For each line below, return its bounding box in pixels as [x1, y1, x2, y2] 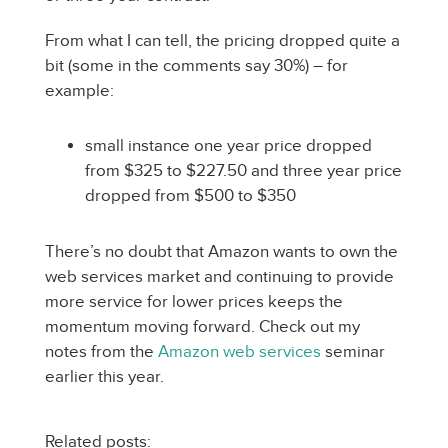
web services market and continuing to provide [45, 267, 394, 286]
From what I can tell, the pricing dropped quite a [45, 31, 400, 50]
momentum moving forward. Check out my [45, 317, 360, 336]
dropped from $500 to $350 [85, 186, 296, 205]
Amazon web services [158, 342, 321, 361]
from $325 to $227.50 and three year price [85, 161, 402, 180]
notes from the [45, 342, 158, 361]
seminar [321, 342, 385, 361]
